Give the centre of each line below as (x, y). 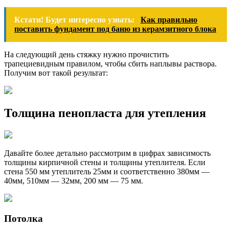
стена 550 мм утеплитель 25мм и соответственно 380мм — (107, 171)
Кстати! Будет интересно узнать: (75, 19)
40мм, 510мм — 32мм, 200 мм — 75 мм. (74, 180)
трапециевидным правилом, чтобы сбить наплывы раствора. (110, 63)
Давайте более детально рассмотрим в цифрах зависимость (107, 153)
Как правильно (169, 19)
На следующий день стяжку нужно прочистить (86, 54)
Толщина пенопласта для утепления (105, 113)
